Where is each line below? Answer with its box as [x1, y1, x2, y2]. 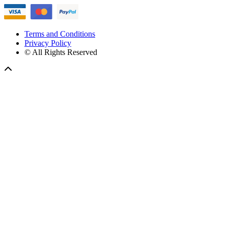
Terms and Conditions [24, 30, 95, 39]
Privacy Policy [24, 39, 71, 48]
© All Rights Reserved [24, 48, 97, 57]
